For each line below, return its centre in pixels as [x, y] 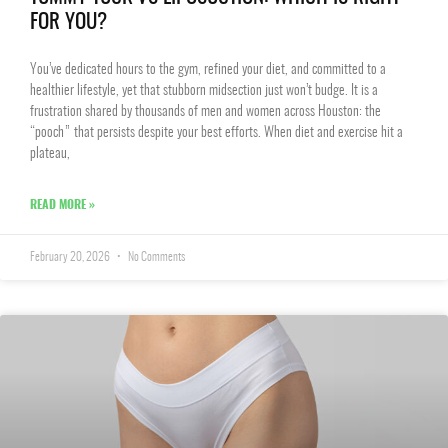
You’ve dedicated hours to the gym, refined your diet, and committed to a [208, 70]
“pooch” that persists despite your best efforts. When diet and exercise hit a [216, 133]
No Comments [155, 257]
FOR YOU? [68, 22]
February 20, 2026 [71, 257]
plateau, [50, 154]
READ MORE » [62, 205]
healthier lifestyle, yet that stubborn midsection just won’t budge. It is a [204, 91]
